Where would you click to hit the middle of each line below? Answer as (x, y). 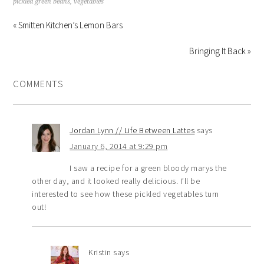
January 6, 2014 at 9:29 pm (119, 146)
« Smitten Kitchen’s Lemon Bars (68, 25)
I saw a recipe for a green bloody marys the (148, 168)
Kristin (100, 252)
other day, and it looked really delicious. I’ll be (116, 181)
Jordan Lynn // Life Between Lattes (132, 130)
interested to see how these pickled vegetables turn (126, 194)
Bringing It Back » (220, 51)
